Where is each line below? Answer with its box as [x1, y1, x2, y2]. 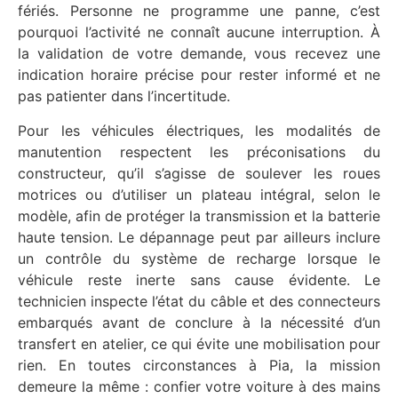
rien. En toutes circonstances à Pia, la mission [18, 355, 380, 374]
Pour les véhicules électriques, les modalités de [18, 121, 380, 139]
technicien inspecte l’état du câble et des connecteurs [18, 291, 380, 310]
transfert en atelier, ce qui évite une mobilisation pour [18, 334, 380, 353]
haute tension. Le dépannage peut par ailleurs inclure [18, 227, 380, 246]
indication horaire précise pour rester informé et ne [18, 66, 380, 84]
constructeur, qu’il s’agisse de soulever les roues [18, 163, 380, 182]
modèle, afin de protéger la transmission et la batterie [18, 206, 380, 225]
